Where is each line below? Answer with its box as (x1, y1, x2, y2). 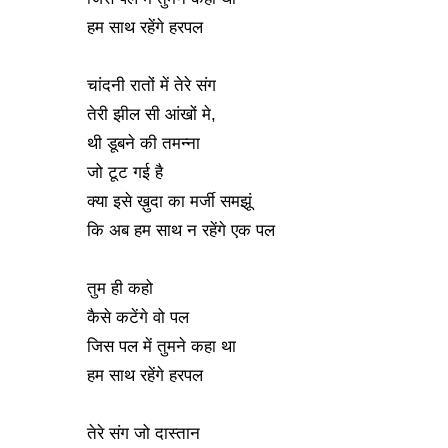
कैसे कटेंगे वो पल (87, 308, 189, 327)
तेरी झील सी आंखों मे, (87, 105, 216, 124)
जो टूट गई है (87, 163, 163, 182)
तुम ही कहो (87, 279, 153, 298)
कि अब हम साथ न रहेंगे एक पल (87, 221, 275, 240)
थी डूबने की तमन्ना (87, 134, 200, 153)
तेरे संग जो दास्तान (87, 424, 200, 443)
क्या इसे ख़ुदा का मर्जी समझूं (87, 192, 252, 211)
